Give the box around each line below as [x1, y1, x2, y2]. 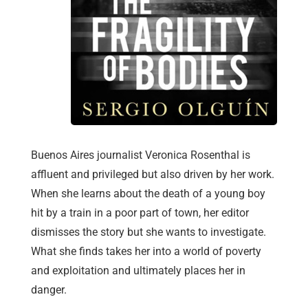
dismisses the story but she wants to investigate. [31, 225, 266, 239]
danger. [31, 283, 67, 297]
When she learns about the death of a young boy [31, 187, 265, 201]
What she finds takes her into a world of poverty [31, 245, 261, 258]
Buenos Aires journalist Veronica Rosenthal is [31, 148, 250, 162]
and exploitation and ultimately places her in [31, 264, 245, 278]
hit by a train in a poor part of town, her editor [31, 206, 249, 220]
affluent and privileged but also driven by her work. [31, 168, 274, 181]
